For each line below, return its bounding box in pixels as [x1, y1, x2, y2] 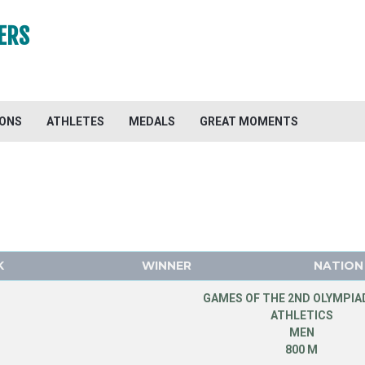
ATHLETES [46, 115, 104, 128]
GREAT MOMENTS [200, 115, 298, 128]
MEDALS [129, 115, 175, 128]
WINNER [141, 258, 191, 273]
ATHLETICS [270, 309, 333, 322]
